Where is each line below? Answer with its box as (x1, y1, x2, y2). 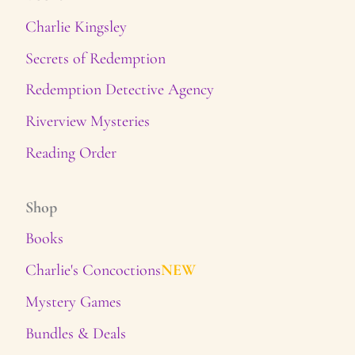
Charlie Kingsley (25, 16, 128, 36)
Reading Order (25, 142, 117, 162)
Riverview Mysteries (25, 111, 151, 132)
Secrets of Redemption (25, 48, 166, 68)
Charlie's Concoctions (25, 260, 162, 281)
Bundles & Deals (25, 323, 127, 343)
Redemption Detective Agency (25, 79, 215, 100)
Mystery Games (25, 292, 122, 312)
